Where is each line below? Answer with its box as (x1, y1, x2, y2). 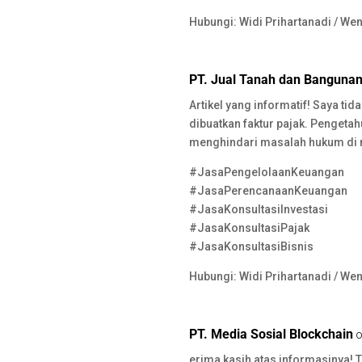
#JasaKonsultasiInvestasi (189, 203, 329, 217)
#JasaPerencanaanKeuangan (189, 184, 348, 198)
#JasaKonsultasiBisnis (189, 240, 314, 254)
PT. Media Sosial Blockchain (189, 326, 354, 343)
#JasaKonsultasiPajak (189, 221, 310, 235)
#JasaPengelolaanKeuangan (189, 166, 345, 179)
